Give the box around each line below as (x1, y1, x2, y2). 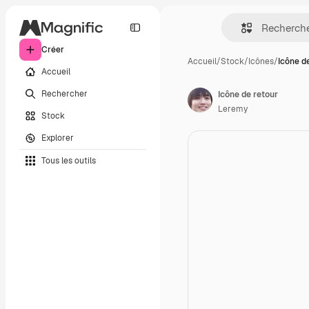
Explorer (41, 132, 74, 143)
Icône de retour (218, 89, 278, 100)
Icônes (248, 56, 274, 67)
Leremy (218, 103, 248, 114)
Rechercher (41, 88, 88, 99)
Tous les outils (41, 154, 96, 166)
